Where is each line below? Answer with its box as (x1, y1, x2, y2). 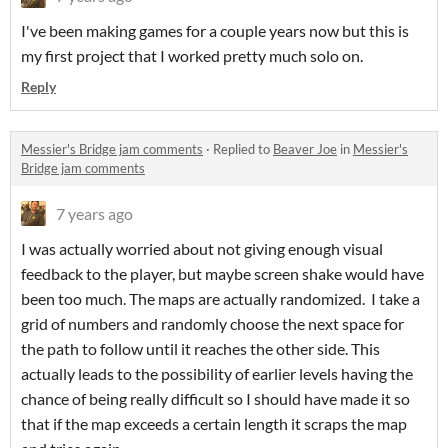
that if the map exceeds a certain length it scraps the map (21, 414, 407, 434)
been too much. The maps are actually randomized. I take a (21, 289, 420, 309)
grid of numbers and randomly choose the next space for (21, 314, 404, 334)
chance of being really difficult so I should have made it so (21, 389, 410, 409)
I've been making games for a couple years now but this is (21, 21, 409, 41)
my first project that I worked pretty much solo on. (21, 46, 363, 66)
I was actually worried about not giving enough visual (21, 239, 383, 259)
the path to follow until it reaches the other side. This (21, 339, 380, 359)
